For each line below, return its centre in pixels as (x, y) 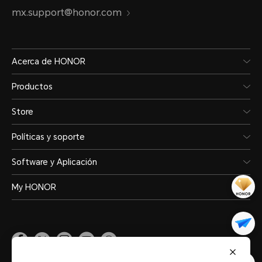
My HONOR (34, 187)
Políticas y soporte (48, 137)
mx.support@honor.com (67, 13)
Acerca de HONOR (49, 61)
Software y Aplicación (54, 162)
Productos (32, 87)
